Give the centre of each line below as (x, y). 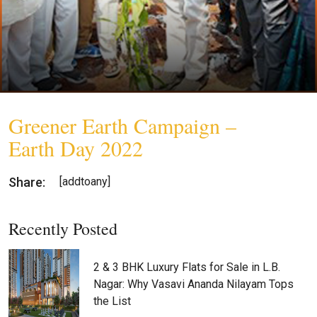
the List (112, 301)
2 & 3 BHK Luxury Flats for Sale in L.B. (187, 267)
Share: (27, 182)
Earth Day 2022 (76, 148)
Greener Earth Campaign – (122, 126)
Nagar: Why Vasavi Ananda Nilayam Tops (194, 284)
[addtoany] (85, 182)
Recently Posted (63, 229)
